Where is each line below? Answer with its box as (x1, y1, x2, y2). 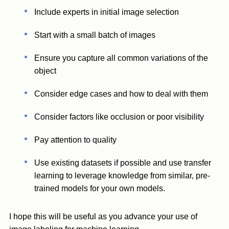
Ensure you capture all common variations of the (34, 54, 209, 62)
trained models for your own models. (34, 184, 166, 193)
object (34, 66, 57, 75)
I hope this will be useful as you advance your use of (9, 212, 197, 221)
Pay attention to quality (34, 135, 117, 144)
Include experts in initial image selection (34, 8, 179, 16)
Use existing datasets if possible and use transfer (34, 158, 212, 167)
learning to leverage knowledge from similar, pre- (34, 171, 211, 180)
